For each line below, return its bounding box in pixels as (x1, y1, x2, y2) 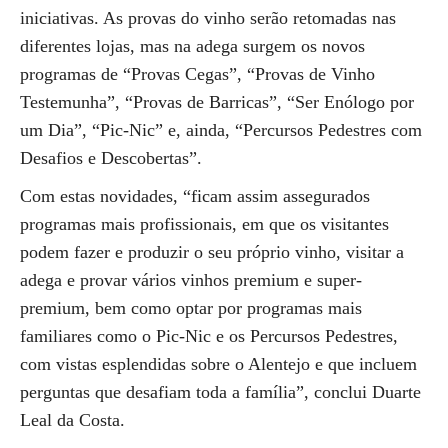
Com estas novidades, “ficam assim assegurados (20, 186, 370, 206)
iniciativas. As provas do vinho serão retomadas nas (20, 8, 396, 28)
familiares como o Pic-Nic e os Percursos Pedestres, (20, 326, 398, 346)
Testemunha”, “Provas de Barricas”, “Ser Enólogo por (20, 92, 414, 112)
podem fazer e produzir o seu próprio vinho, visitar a (20, 242, 404, 262)
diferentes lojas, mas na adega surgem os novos (20, 36, 365, 56)
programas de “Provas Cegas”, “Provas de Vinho (20, 64, 375, 84)
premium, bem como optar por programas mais (20, 298, 362, 318)
